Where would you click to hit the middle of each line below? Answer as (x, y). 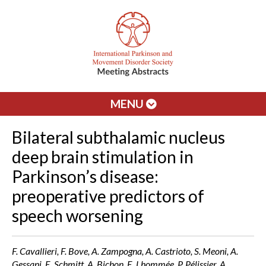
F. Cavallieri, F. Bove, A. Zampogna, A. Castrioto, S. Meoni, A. (125, 251)
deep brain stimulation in (103, 157)
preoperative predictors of (108, 196)
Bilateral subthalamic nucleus (118, 137)
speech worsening (77, 216)
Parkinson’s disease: (85, 176)
